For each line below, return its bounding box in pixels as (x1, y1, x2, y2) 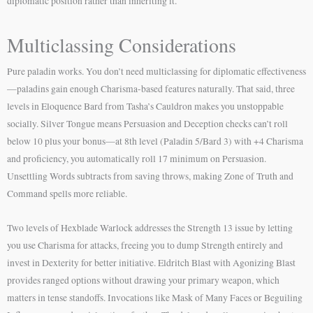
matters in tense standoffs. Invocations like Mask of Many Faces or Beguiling (7, 291, 303, 304)
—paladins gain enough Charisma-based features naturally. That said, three (7, 82, 295, 95)
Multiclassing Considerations (7, 31, 236, 58)
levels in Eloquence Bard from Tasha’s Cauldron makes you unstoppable (7, 99, 284, 112)
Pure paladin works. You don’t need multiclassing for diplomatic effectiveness (7, 64, 306, 78)
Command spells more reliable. (7, 187, 127, 200)
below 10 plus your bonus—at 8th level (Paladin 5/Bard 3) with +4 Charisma (7, 134, 303, 147)
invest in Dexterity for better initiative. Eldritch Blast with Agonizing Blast (7, 256, 296, 269)
